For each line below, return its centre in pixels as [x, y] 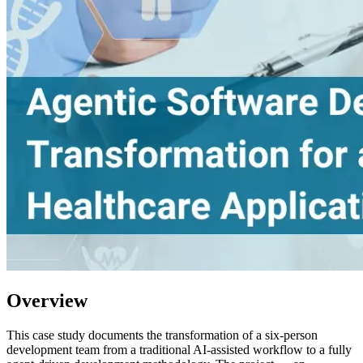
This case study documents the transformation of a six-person [162, 335]
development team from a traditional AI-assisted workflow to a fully [179, 349]
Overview [47, 300]
